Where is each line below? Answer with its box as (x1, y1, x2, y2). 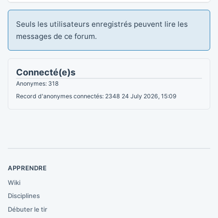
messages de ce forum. (16, 31, 97, 41)
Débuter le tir (8, 205, 47, 214)
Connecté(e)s (16, 66, 75, 77)
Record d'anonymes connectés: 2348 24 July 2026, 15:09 (16, 92, 177, 100)
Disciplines (8, 192, 40, 200)
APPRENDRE (8, 164, 47, 172)
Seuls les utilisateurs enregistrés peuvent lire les (16, 19, 188, 29)
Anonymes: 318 (16, 79, 59, 87)
